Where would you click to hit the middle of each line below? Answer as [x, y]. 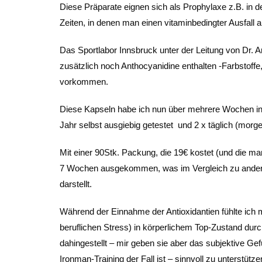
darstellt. [76, 184]
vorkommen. [84, 82]
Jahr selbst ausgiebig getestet [116, 125]
